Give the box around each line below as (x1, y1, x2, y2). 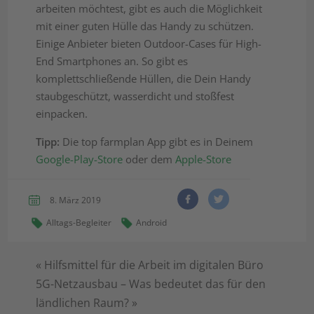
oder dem (123, 152, 176, 167)
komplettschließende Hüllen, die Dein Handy (36, 71, 252, 86)
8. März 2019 (50, 194, 102, 207)
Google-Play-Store (36, 152, 123, 167)
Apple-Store (175, 152, 232, 167)
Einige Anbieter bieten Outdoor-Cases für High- (36, 36, 262, 51)
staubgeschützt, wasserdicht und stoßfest (36, 89, 235, 104)
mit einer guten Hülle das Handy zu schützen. (36, 19, 254, 34)
